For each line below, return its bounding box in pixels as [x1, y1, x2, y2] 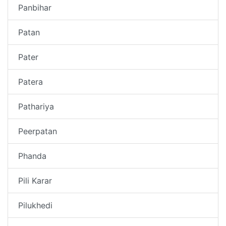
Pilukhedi [18, 200, 52, 210]
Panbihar [18, 2, 51, 13]
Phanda [18, 150, 46, 161]
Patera [18, 76, 43, 87]
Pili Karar [18, 175, 52, 186]
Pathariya [18, 101, 54, 111]
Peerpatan [18, 126, 57, 136]
